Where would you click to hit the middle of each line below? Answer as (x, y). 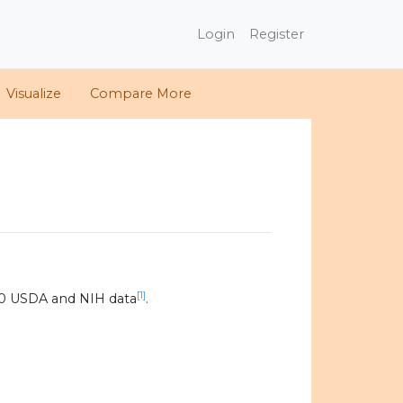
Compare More (141, 94)
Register (277, 34)
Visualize (34, 94)
